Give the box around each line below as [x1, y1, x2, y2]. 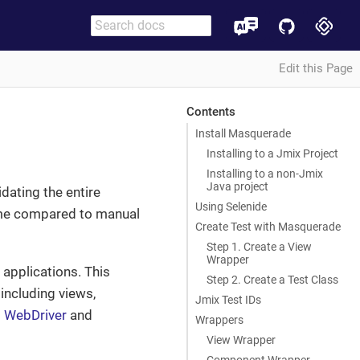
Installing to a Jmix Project [206, 146, 338, 160]
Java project [206, 179, 268, 193]
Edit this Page [279, 61, 353, 76]
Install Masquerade [195, 126, 291, 140]
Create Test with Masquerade [195, 219, 341, 233]
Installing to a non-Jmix [206, 166, 323, 180]
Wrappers [195, 313, 243, 326]
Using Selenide [195, 199, 267, 213]
